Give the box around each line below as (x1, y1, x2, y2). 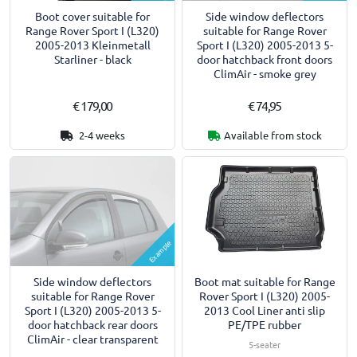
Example (145, 237, 174, 265)
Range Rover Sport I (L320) (25, 23, 159, 38)
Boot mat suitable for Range (194, 274, 335, 289)
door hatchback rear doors (27, 317, 158, 332)
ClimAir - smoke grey (213, 66, 316, 81)
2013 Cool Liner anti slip (204, 303, 325, 318)
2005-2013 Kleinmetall (34, 37, 151, 53)
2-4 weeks (76, 128, 125, 142)
